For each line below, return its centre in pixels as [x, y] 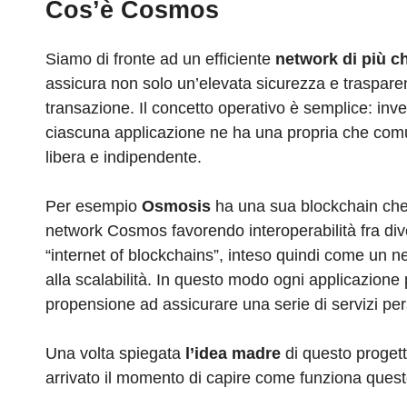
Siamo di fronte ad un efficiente [160, 60]
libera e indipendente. [124, 158]
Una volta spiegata [115, 354]
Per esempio [94, 207]
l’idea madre [233, 354]
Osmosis [176, 207]
